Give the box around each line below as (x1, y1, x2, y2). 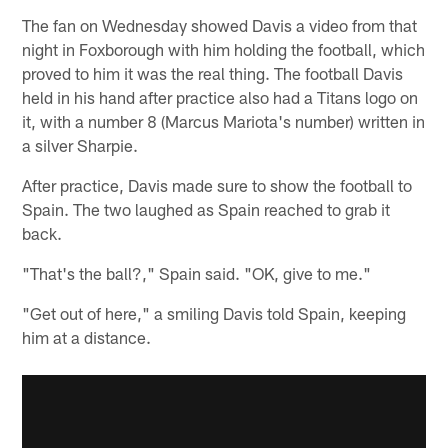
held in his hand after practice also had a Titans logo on (22, 86, 419, 107)
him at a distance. (22, 326, 152, 347)
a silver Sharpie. (22, 134, 139, 155)
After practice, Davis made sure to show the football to (22, 174, 413, 195)
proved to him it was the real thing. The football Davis (22, 62, 404, 83)
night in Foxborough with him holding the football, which (22, 38, 426, 59)
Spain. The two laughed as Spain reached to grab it (22, 198, 391, 219)
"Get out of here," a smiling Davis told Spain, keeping (22, 302, 407, 323)
